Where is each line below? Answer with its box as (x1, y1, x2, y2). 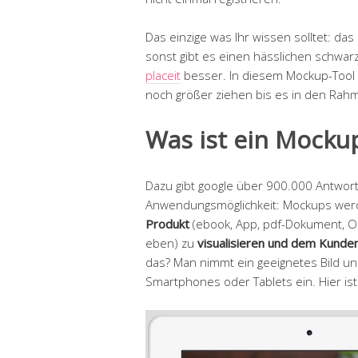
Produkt (145, 215, 189, 232)
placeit (145, 66, 181, 83)
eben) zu (145, 234, 197, 251)
